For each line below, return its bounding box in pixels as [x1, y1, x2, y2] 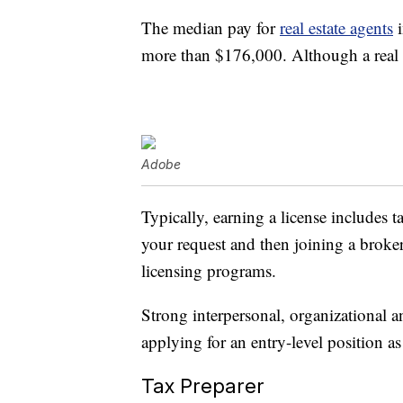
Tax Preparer [141, 373, 264, 399]
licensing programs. [141, 259, 276, 282]
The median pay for [141, 16, 280, 40]
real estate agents [280, 16, 393, 40]
